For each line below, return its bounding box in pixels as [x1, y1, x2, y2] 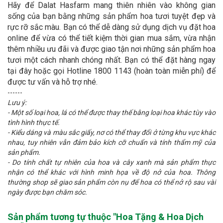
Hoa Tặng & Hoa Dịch [116, 212, 204, 222]
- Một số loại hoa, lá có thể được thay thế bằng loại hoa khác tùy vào [7, 109, 216, 116]
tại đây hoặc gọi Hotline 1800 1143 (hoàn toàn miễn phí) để [7, 66, 216, 76]
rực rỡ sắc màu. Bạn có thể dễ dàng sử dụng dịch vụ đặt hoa [7, 22, 216, 32]
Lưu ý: [7, 99, 26, 107]
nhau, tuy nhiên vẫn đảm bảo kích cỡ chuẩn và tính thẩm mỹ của [7, 138, 216, 146]
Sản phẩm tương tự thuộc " [7, 212, 116, 222]
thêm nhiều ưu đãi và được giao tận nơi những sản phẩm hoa [7, 44, 216, 54]
